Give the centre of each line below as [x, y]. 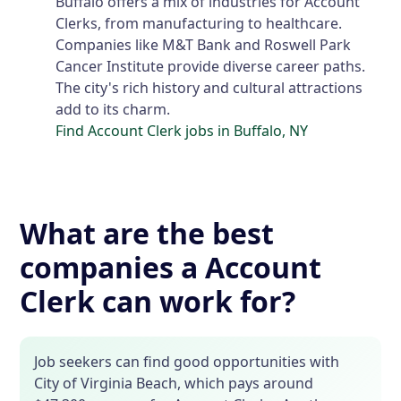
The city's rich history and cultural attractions [209, 88]
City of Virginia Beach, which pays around [174, 384]
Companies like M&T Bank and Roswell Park [204, 45]
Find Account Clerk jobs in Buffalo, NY [182, 131]
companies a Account [171, 268]
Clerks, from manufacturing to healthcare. [199, 24]
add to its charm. [113, 110]
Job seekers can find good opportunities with [187, 362]
